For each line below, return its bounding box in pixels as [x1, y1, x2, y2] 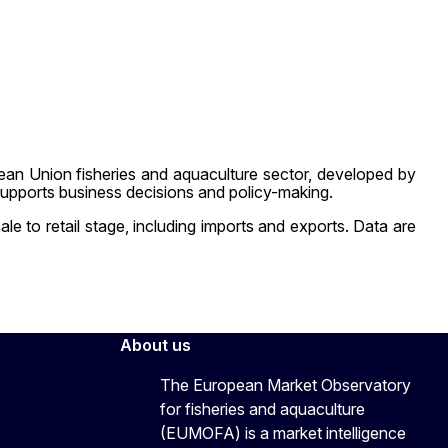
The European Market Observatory [160, 374, 411, 395]
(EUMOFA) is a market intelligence [160, 422, 406, 443]
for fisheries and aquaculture [160, 398, 365, 419]
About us [120, 334, 191, 355]
